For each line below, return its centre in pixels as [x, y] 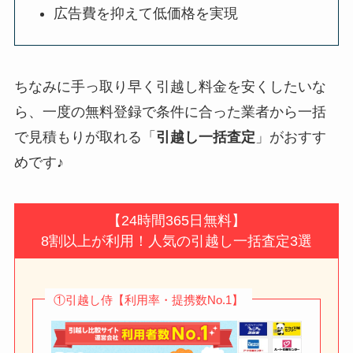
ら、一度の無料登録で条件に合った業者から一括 [170, 111]
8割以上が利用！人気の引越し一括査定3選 [176, 241]
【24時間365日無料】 [176, 220]
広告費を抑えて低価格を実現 [146, 14]
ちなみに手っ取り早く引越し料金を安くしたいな [170, 86]
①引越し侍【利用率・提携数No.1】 [148, 300]
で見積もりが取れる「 [85, 137]
